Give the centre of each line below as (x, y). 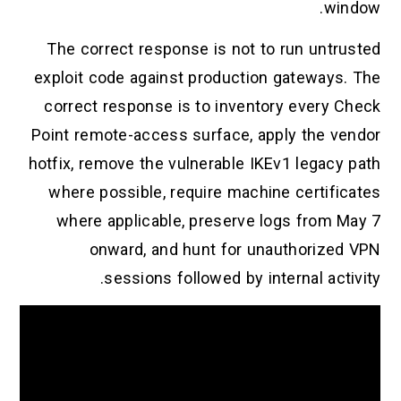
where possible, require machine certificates (215, 192)
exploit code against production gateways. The (208, 78)
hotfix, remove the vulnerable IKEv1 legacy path (205, 164)
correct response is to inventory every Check (213, 107)
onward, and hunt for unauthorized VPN (235, 250)
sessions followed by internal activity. (243, 278)
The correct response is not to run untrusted (214, 49)
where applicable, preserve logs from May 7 (219, 221)
